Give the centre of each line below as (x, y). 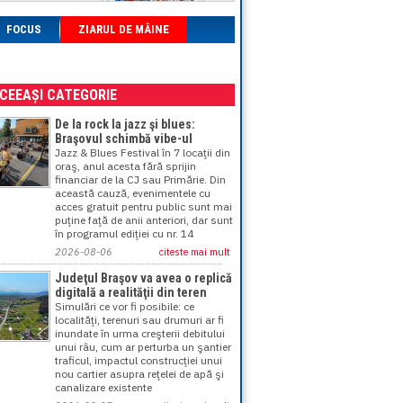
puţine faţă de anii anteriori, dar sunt (144, 220)
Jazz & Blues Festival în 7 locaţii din (143, 152)
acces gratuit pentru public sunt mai (143, 206)
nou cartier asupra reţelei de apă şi (139, 374)
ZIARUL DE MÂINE (124, 29)
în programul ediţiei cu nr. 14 (124, 233)
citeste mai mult (195, 252)
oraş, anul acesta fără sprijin (125, 166)
